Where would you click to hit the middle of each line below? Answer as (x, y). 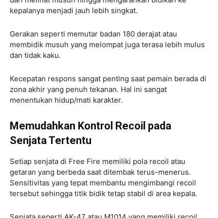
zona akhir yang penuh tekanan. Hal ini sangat (88, 89)
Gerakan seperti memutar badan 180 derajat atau (93, 34)
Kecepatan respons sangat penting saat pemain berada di (108, 78)
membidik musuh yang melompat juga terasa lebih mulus (107, 44)
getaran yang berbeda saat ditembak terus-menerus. (100, 172)
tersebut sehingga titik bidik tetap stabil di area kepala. (104, 193)
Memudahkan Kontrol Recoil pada (91, 126)
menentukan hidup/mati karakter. (66, 100)
